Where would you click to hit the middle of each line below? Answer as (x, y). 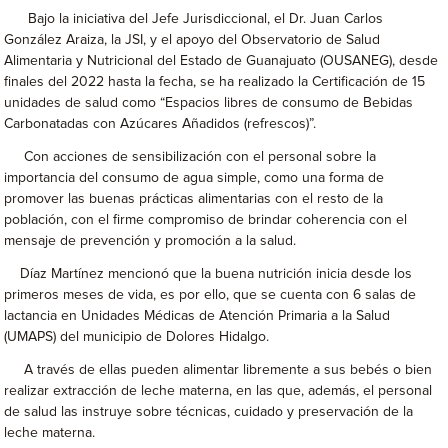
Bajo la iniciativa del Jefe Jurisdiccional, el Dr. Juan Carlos (194, 19)
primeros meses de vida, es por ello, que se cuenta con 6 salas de (210, 295)
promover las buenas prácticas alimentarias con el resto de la (194, 199)
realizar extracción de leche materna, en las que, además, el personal (218, 391)
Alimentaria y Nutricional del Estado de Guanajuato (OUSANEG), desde (221, 61)
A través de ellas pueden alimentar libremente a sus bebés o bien (218, 370)
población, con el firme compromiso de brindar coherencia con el (206, 220)
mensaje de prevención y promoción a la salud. (150, 241)
